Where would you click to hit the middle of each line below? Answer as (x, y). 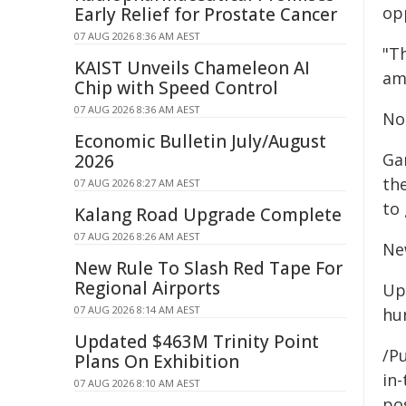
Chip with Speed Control (176, 88)
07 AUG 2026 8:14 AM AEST (137, 309)
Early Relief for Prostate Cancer (206, 14)
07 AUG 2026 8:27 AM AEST (137, 183)
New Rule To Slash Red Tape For (208, 268)
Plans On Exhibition (157, 362)
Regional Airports (147, 288)
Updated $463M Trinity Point (197, 342)
